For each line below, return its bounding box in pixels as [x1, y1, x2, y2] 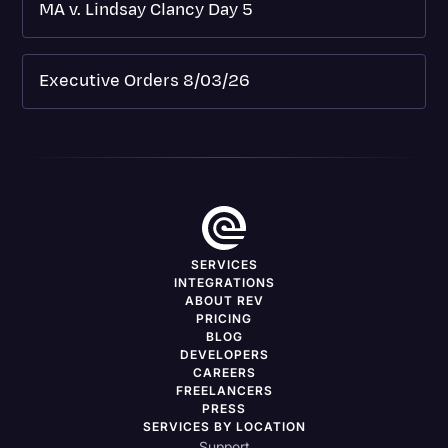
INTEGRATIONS [173, 274, 275, 290]
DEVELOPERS [179, 346, 269, 362]
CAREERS [192, 364, 256, 380]
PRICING [196, 310, 252, 326]
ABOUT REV [184, 292, 264, 308]
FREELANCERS [175, 382, 273, 398]
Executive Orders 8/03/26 [39, 68, 251, 93]
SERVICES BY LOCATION [142, 418, 306, 434]
